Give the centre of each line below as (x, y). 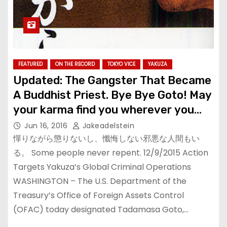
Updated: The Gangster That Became (112, 80)
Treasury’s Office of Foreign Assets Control (99, 195)
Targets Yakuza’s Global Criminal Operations (102, 167)
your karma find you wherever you (104, 110)
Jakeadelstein (107, 126)
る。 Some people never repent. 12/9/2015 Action (111, 153)
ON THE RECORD (75, 64)
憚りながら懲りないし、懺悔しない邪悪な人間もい (106, 139)
